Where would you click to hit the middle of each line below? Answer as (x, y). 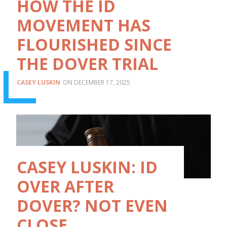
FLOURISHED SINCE (94, 45)
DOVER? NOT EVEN (92, 205)
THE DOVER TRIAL (87, 64)
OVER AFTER (65, 186)
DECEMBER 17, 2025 (102, 83)
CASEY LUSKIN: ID (87, 167)
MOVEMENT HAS (84, 25)
